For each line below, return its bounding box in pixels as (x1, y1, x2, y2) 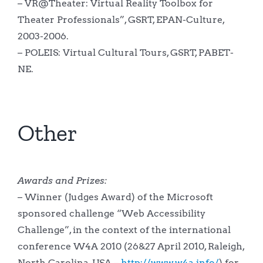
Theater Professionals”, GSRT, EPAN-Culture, (17, 14, 224, 25)
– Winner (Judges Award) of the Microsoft (17, 191, 213, 203)
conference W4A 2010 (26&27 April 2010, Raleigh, (17, 240, 244, 252)
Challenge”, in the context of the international (17, 224, 231, 235)
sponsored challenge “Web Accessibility (17, 207, 205, 219)
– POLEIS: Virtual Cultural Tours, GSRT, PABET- (17, 46, 234, 58)
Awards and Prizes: (17, 174, 109, 186)
